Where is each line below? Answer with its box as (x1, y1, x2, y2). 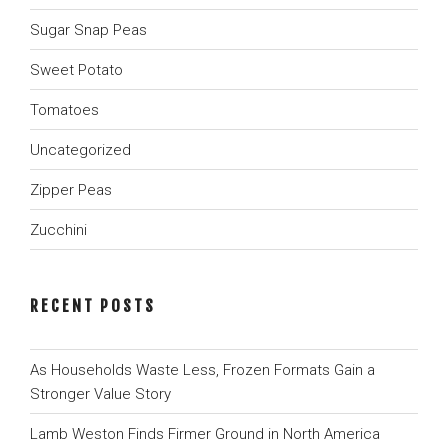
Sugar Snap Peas (30, 20, 147, 39)
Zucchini (30, 220, 87, 239)
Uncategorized (30, 140, 131, 159)
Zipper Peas (30, 180, 112, 199)
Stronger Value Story (30, 384, 171, 403)
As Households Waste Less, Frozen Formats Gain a (30, 360, 375, 379)
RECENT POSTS (30, 296, 156, 317)
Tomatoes (30, 100, 99, 119)
